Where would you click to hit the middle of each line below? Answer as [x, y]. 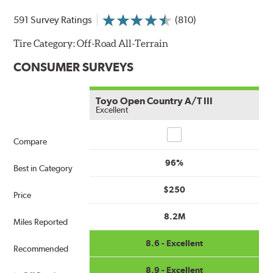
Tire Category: [45, 43]
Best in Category [43, 168]
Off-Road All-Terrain [123, 43]
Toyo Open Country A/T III [154, 101]
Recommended [41, 248]
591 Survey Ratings [53, 19]
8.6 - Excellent [175, 243]
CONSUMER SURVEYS [74, 67]
